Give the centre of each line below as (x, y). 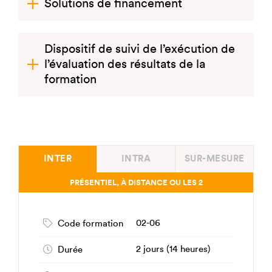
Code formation (90, 223)
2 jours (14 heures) (173, 249)
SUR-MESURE (214, 159)
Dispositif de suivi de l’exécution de (140, 49)
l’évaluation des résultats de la (125, 64)
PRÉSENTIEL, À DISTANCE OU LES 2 (136, 182)
